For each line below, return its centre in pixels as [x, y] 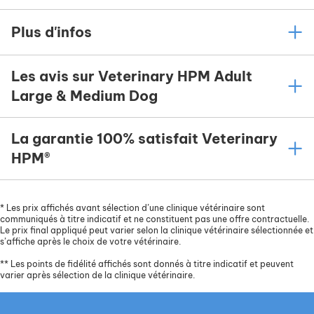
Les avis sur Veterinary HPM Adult [132, 76]
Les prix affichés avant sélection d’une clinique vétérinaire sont [135, 208]
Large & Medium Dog [84, 96]
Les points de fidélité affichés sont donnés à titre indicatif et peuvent [151, 264]
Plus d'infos [52, 32]
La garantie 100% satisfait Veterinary [144, 139]
